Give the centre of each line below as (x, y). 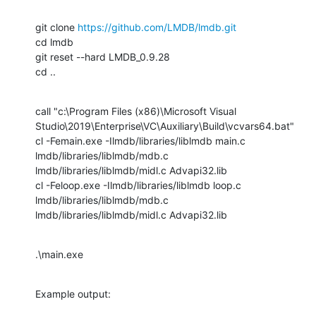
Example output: (73, 293)
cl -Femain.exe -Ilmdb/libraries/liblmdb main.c (140, 140)
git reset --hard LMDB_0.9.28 (103, 56)
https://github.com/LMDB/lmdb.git (157, 27)
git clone (56, 27)
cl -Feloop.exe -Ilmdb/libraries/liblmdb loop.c (138, 185)
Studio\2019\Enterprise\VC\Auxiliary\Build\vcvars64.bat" (165, 126)
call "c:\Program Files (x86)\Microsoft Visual (136, 111)
